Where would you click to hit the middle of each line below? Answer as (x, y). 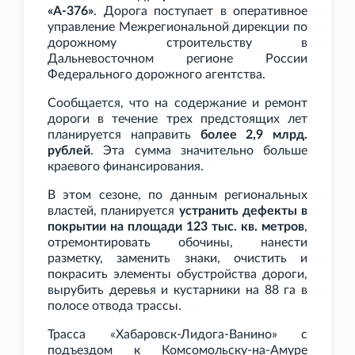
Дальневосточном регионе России (177, 59)
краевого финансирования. (126, 167)
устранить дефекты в (243, 211)
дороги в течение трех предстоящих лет (177, 119)
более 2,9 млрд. (254, 135)
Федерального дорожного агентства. (157, 75)
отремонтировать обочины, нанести (177, 243)
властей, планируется (113, 211)
